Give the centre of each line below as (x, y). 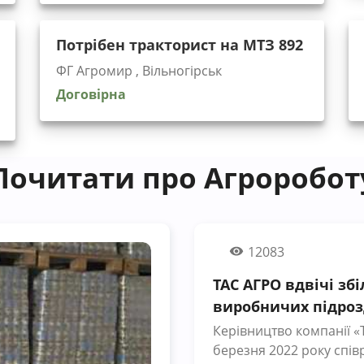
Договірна (91, 94)
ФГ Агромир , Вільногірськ (139, 70)
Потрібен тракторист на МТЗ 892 (180, 44)
